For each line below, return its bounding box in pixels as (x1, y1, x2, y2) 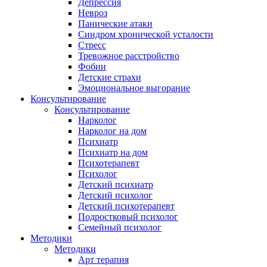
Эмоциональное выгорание (78, 83, 190, 93)
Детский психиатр (78, 179, 153, 190)
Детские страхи (78, 72, 141, 82)
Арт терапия (78, 254, 129, 265)
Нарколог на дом (78, 126, 147, 136)
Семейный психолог (78, 222, 162, 232)
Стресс (78, 40, 106, 50)
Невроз (78, 8, 107, 18)
